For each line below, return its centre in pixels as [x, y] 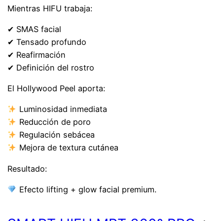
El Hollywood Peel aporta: [56, 89]
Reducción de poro [54, 122]
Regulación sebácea [55, 135]
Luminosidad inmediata [62, 109]
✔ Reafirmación [37, 55]
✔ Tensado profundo [47, 42]
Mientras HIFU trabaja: [50, 8]
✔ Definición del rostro [51, 67]
